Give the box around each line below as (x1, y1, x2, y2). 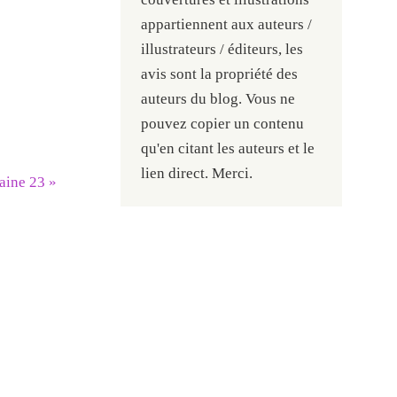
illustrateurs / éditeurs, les (141, 40, 304, 58)
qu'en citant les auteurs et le (141, 139, 315, 157)
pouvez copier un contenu (141, 114, 305, 132)
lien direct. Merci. (141, 164, 253, 182)
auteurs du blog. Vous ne (141, 90, 296, 107)
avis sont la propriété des (141, 65, 299, 82)
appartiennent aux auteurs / (141, 15, 313, 33)
